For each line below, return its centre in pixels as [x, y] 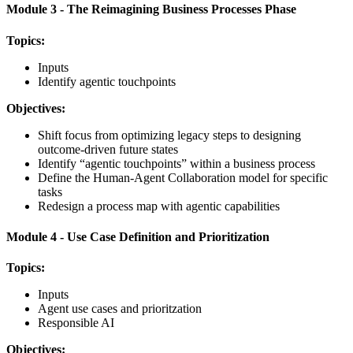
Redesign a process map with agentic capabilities [159, 206]
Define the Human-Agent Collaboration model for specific [183, 177]
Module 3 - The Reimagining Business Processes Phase [151, 9]
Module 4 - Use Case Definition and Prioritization [138, 236]
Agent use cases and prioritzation [120, 309]
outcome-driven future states [108, 149]
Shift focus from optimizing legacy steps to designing [169, 135]
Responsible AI [76, 323]
